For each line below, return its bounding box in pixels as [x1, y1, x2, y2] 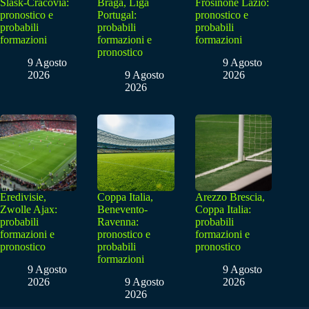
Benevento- [97, 203, 148, 216]
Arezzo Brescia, [195, 191, 265, 203]
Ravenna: [97, 216, 139, 228]
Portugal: [97, 9, 137, 21]
